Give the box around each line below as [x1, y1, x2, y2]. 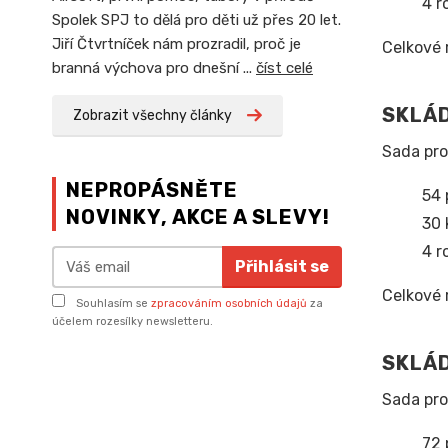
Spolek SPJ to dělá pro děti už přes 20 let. [52, 11, 341, 29]
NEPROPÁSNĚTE [66, 178, 238, 202]
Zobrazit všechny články [73, 107, 232, 124]
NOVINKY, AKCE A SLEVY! [66, 205, 330, 229]
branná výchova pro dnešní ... [52, 59, 256, 77]
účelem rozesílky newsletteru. [52, 315, 213, 328]
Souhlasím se [73, 297, 151, 310]
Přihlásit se [234, 256, 329, 276]
